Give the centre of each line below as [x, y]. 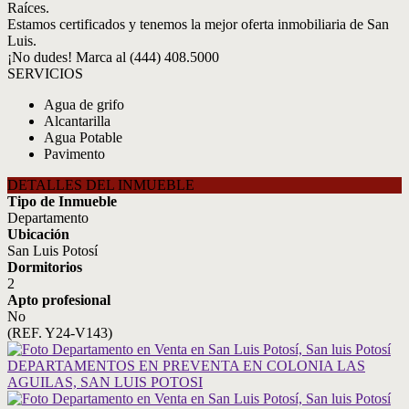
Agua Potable [83, 137]
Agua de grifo [84, 105]
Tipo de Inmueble [62, 201]
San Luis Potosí [52, 251]
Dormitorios [45, 267]
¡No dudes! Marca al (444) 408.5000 [113, 57]
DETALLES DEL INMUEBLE [101, 185]
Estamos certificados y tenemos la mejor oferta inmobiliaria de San [198, 24]
